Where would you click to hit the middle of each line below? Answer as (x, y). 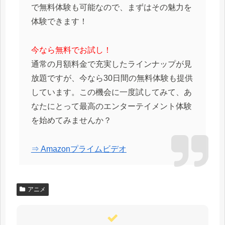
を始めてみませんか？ (71, 121)
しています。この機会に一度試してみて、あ (111, 92)
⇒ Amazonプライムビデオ (79, 149)
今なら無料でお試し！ (71, 50)
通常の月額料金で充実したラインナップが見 (111, 64)
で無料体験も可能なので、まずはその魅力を (111, 8)
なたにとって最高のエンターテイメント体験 (111, 106)
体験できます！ (59, 22)
